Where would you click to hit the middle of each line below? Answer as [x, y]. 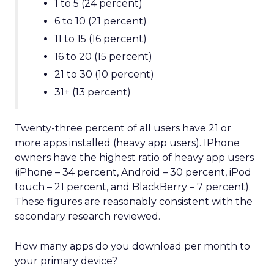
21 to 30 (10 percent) [104, 74]
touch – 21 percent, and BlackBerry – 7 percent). [133, 187]
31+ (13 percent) [93, 92]
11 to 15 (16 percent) [101, 39]
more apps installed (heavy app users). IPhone [127, 143]
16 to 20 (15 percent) [103, 57]
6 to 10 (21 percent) [101, 21]
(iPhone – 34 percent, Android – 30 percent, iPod [133, 172]
